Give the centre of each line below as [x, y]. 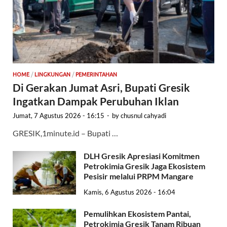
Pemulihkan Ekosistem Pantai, [137, 214]
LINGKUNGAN [52, 74]
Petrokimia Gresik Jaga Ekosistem [144, 166]
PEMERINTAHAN [96, 74]
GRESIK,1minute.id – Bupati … [65, 133]
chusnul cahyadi [143, 115]
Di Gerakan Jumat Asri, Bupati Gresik [102, 87]
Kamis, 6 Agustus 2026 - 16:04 [129, 192]
